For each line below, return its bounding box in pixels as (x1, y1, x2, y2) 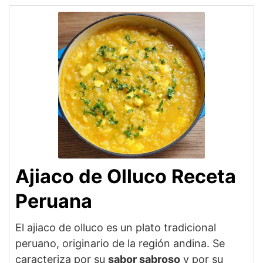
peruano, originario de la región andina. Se (15, 237, 225, 249)
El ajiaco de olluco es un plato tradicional (15, 221, 216, 234)
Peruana (15, 189, 92, 213)
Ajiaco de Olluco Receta (15, 164, 236, 188)
